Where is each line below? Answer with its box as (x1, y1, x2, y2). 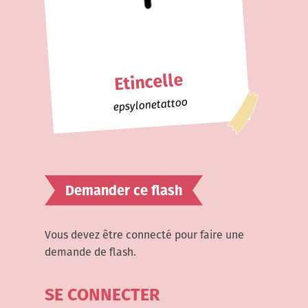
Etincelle (113, 69, 184, 95)
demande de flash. (44, 245, 136, 258)
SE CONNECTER (44, 284, 159, 305)
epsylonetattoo (113, 95, 188, 114)
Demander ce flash (65, 181, 182, 199)
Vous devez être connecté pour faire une (44, 228, 244, 241)
